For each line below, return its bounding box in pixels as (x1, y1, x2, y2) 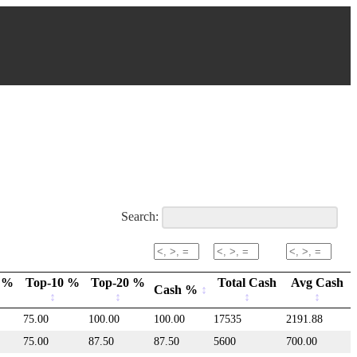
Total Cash (217, 275, 277, 289)
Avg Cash (290, 275, 343, 289)
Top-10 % (25, 275, 80, 289)
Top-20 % (91, 275, 145, 289)
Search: (121, 209, 159, 223)
